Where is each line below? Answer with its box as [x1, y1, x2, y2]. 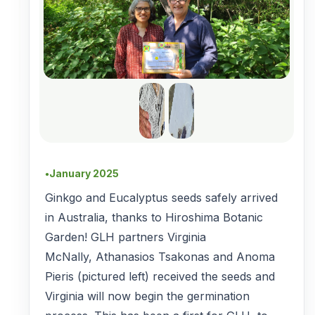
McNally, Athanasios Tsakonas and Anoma [45, 249, 275, 264]
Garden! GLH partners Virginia [45, 229, 206, 244]
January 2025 [49, 167, 119, 179]
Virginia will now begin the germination [45, 288, 250, 303]
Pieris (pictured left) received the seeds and [45, 269, 275, 283]
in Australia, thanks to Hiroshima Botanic [45, 210, 263, 224]
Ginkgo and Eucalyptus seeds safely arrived [45, 190, 278, 205]
